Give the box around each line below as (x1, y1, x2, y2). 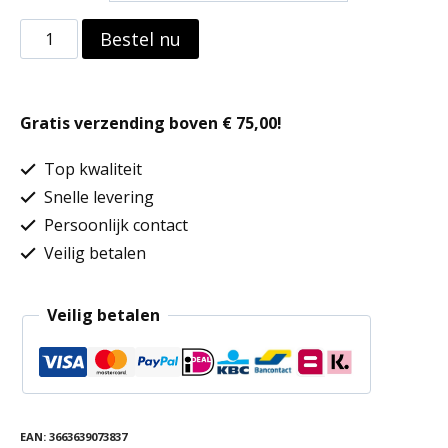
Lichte (19, 23, 64, 45)
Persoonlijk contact (40, 214, 188, 236)
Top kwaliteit (40, 158, 142, 180)
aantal (19, 87, 66, 109)
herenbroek (19, 55, 109, 77)
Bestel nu (100, 27, 182, 51)
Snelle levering (40, 186, 154, 208)
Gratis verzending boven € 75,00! (20, 112, 282, 134)
